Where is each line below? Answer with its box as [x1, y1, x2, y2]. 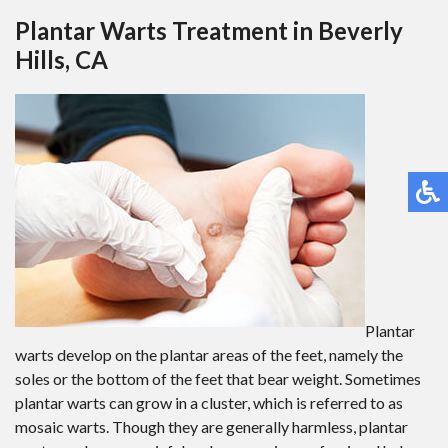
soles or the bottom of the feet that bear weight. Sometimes [15, 368, 421, 388]
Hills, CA [15, 44, 108, 74]
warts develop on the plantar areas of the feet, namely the [15, 344, 403, 364]
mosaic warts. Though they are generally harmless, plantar [15, 416, 408, 436]
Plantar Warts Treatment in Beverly [15, 15, 403, 45]
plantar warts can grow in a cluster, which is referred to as [15, 392, 403, 412]
